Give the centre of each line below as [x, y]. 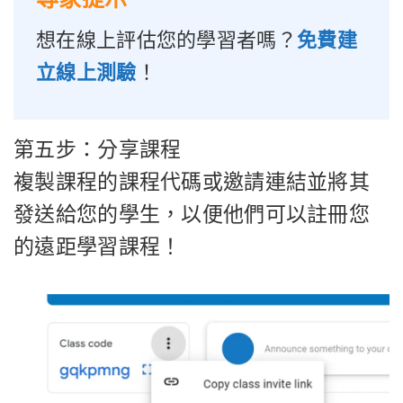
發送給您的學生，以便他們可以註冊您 [192, 214]
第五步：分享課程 [98, 149]
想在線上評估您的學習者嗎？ [166, 40]
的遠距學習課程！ [98, 246]
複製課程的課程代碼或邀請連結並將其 [192, 182]
